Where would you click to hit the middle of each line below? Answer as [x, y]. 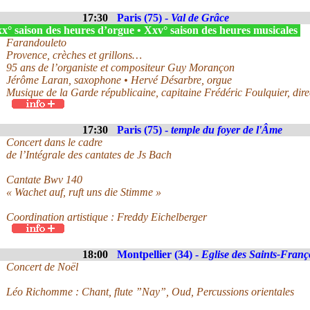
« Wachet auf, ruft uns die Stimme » [84, 192]
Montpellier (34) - [159, 254]
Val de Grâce [200, 18]
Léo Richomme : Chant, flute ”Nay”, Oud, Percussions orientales [150, 292]
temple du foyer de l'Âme [227, 130]
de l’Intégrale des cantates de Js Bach [89, 155]
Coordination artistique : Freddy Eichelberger [107, 217]
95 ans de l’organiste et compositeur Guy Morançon [120, 67]
